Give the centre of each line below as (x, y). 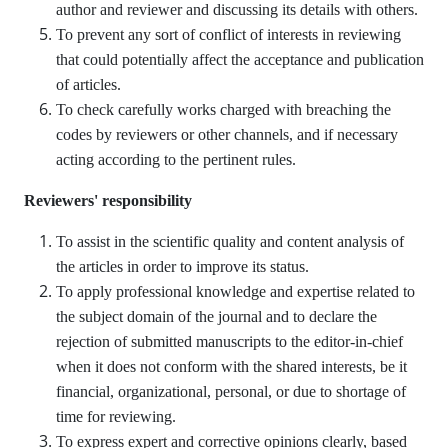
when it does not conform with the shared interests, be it (231, 366)
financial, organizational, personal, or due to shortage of (231, 391)
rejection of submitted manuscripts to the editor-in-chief (229, 341)
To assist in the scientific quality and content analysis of (230, 241)
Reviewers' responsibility (108, 200)
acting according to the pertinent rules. (176, 159)
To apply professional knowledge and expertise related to (235, 291)
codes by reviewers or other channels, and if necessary (227, 134)
